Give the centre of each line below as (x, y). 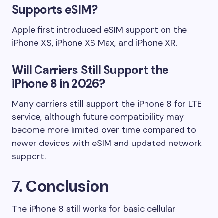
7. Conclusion (60, 186)
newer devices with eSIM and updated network (107, 143)
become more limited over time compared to (104, 130)
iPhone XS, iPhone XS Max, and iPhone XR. (94, 43)
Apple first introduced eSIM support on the (99, 29)
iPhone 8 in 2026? (58, 83)
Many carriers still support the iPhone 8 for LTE (107, 103)
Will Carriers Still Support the (90, 70)
